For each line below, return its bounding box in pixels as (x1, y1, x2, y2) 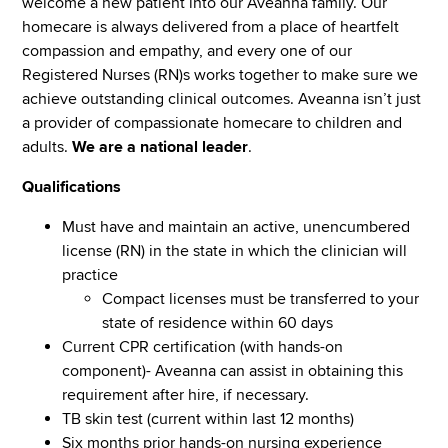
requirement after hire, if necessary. (62, 384, 310, 405)
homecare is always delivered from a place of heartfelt (22, 16, 400, 37)
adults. (22, 136, 73, 157)
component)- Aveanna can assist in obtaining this (62, 360, 404, 381)
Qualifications (22, 176, 122, 197)
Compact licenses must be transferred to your (102, 288, 420, 309)
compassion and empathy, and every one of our (22, 40, 353, 61)
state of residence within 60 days (102, 312, 342, 333)
